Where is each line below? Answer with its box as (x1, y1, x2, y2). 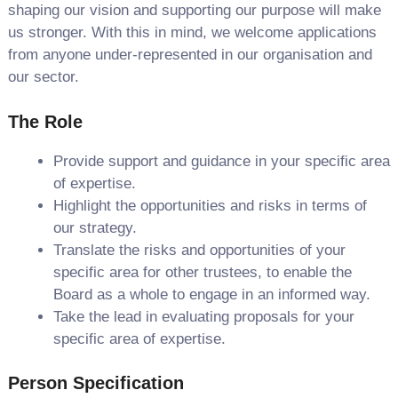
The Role (7, 111, 88, 131)
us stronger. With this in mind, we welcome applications (7, 24, 377, 41)
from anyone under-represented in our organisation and (7, 46, 372, 63)
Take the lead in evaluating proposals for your (52, 307, 354, 325)
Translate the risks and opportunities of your (52, 241, 346, 259)
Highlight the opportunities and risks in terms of (52, 196, 367, 214)
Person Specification (7, 373, 184, 393)
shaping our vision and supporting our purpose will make (7, 2, 381, 19)
